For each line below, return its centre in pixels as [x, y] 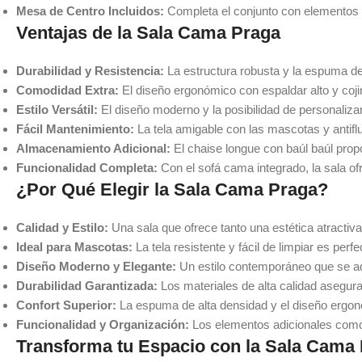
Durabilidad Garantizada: [87, 285]
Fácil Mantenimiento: [75, 128]
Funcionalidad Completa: [87, 167]
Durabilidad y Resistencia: [90, 70]
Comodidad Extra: [67, 90]
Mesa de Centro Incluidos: [90, 11]
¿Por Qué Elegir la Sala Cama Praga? [172, 189]
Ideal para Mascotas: [74, 246]
